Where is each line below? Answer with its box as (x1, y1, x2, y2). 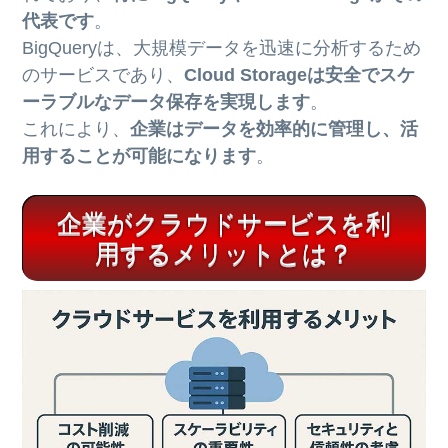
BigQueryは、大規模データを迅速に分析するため (22, 38, 422, 59)
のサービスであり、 (22, 65, 185, 86)
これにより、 (22, 119, 131, 140)
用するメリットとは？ (95, 237, 353, 268)
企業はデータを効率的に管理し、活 (130, 119, 419, 140)
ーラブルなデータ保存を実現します (22, 92, 311, 113)
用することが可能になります (22, 146, 257, 167)
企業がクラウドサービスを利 (57, 207, 391, 238)
